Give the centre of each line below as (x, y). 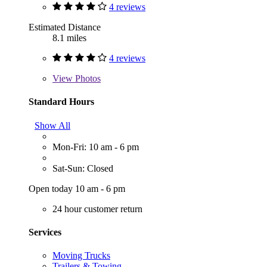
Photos (87, 79)
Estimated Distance (65, 27)
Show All (52, 125)
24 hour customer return (97, 209)
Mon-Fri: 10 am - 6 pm (96, 147)
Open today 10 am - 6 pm (77, 188)
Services (45, 232)
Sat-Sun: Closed (83, 168)
